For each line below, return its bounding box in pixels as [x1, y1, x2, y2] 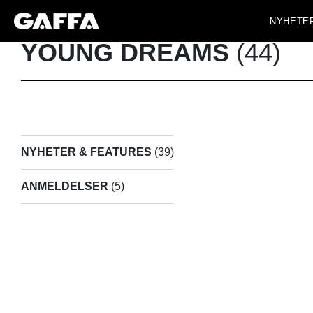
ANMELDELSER [21, 180, 108, 193]
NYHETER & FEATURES [21, 146, 152, 159]
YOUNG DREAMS [21, 38, 229, 67]
